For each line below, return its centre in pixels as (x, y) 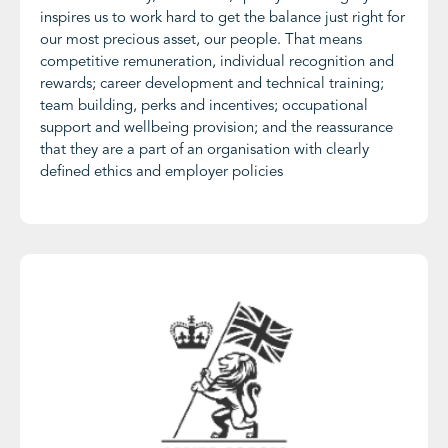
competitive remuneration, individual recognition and (217, 63)
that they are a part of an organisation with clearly (204, 151)
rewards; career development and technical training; (212, 85)
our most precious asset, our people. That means (201, 41)
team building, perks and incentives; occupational (204, 107)
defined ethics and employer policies (161, 173)
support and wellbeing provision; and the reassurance (216, 129)
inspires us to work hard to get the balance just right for (222, 19)
